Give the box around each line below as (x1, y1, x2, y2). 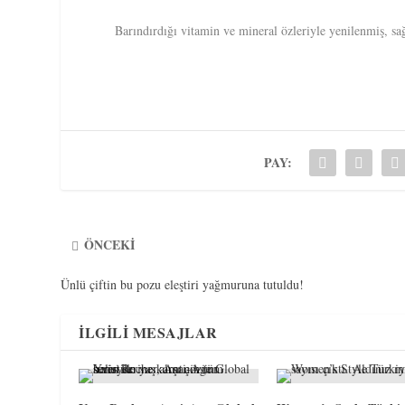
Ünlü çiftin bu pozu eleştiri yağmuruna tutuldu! (61, 276, 305, 294)
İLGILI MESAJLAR (79, 322, 218, 344)
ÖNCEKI (84, 235, 136, 255)
